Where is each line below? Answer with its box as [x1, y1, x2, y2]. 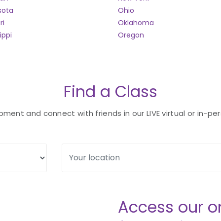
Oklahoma [118, 18, 154, 28]
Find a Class [64, 80, 157, 103]
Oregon [118, 30, 144, 40]
